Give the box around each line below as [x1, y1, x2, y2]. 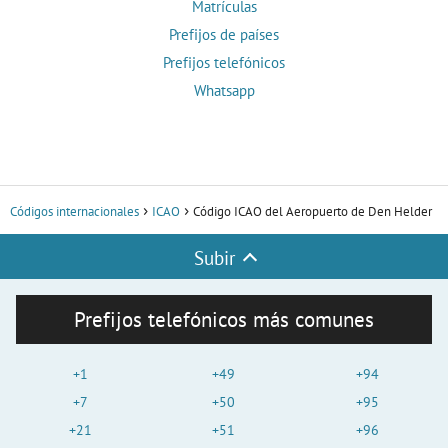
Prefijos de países [169, 25, 279, 45]
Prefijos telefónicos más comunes [74, 306, 374, 334]
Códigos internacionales [10, 203, 139, 221]
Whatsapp [193, 81, 255, 101]
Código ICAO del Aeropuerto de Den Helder [193, 203, 432, 221]
